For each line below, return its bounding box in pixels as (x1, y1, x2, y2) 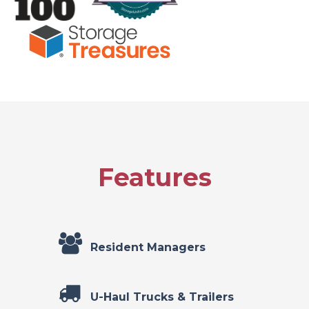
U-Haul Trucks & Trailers (87, 290, 235, 303)
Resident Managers (87, 240, 206, 254)
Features (97, 161, 212, 192)
